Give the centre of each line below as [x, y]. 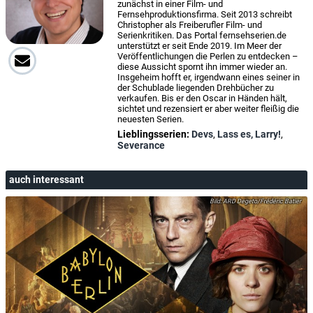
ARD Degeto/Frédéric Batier [261, 202]
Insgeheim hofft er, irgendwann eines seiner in [209, 78]
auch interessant [46, 180]
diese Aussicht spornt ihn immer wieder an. [202, 67]
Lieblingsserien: [154, 134]
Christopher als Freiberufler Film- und [190, 25]
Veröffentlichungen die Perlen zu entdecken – [208, 57]
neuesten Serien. [151, 119]
